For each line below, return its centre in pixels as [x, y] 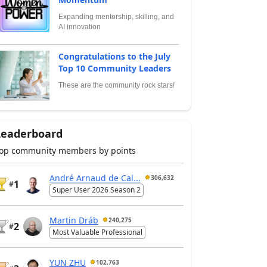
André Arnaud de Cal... [95, 178]
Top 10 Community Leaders [114, 68]
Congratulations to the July [114, 56]
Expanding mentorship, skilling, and [116, 16]
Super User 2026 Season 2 [96, 190]
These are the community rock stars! [116, 85]
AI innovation [79, 27]
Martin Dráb [74, 220]
